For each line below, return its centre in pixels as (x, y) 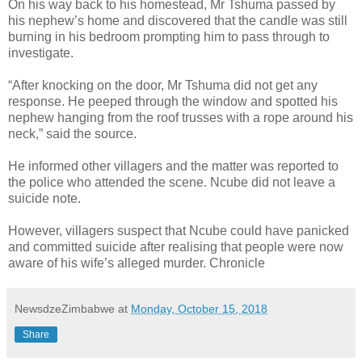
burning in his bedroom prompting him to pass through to (169, 36)
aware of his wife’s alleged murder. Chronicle (137, 263)
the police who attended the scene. (109, 182)
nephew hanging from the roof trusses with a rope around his (181, 117)
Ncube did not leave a (273, 182)
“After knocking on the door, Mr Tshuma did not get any (163, 85)
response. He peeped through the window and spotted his (173, 101)
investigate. (41, 53)
